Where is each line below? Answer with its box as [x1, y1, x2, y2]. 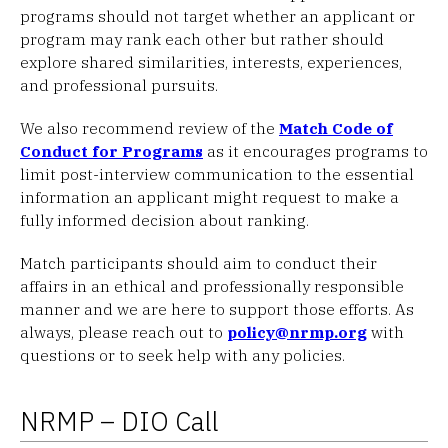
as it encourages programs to [203, 140, 428, 161]
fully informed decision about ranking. [20, 209, 309, 230]
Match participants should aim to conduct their [20, 252, 377, 273]
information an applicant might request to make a [20, 186, 399, 207]
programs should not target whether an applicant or [20, 5, 415, 26]
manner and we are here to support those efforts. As [20, 298, 414, 319]
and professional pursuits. [20, 74, 218, 95]
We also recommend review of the [20, 117, 279, 138]
